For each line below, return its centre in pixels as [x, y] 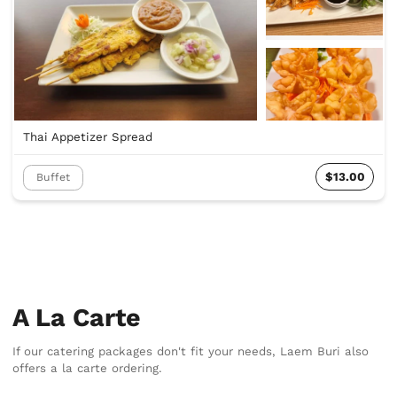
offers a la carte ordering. [88, 368]
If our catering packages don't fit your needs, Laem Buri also [191, 351]
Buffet [53, 178]
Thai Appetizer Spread [87, 137]
